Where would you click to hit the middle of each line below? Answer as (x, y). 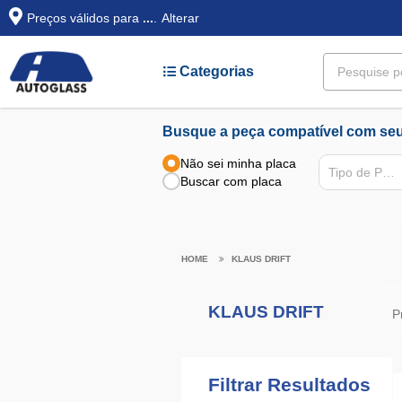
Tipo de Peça (389, 173)
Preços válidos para (85, 18)
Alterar (180, 18)
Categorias (215, 71)
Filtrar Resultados (289, 384)
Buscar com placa (232, 182)
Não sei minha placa (239, 164)
